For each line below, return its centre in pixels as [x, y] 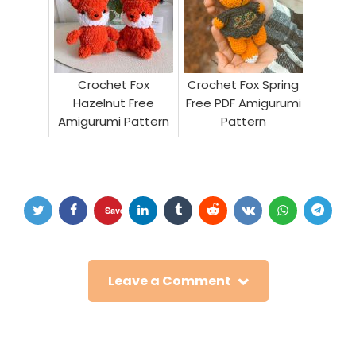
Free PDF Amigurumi [243, 103]
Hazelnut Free [114, 103]
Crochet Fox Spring [243, 84]
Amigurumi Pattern [114, 121]
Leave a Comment [169, 281]
